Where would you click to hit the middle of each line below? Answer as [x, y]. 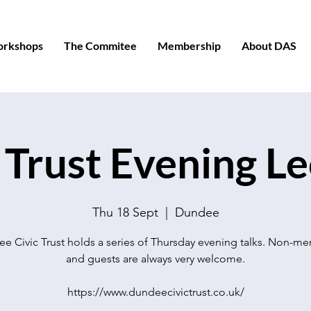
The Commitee [101, 45]
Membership [190, 45]
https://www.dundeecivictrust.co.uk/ [155, 292]
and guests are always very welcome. [155, 259]
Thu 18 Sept [125, 212]
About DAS [269, 45]
